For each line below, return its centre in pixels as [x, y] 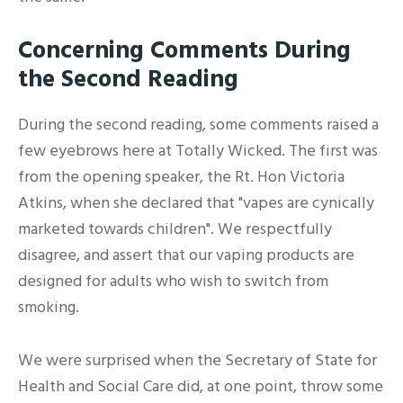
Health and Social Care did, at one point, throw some [201, 386]
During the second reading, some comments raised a [198, 125]
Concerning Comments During [184, 51]
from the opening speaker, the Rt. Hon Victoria [181, 177]
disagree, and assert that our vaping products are [186, 255]
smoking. [49, 308]
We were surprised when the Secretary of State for [197, 360]
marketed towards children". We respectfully [175, 229]
